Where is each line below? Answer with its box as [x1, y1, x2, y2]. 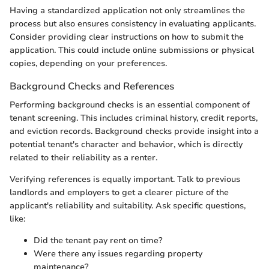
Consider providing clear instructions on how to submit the [10, 31, 244, 43]
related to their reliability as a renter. [10, 151, 157, 163]
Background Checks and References [10, 79, 174, 93]
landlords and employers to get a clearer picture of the [10, 186, 229, 198]
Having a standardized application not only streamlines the [10, 4, 245, 16]
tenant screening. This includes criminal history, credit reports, [10, 112, 258, 124]
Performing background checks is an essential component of [10, 98, 250, 110]
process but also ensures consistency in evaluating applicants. [10, 17, 256, 29]
